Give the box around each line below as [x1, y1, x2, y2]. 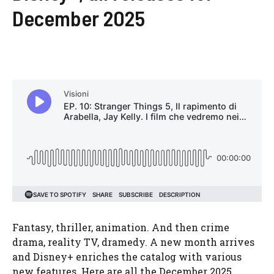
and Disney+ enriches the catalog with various [12, 250, 242, 264]
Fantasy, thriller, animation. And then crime [12, 221, 229, 234]
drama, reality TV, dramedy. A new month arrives [12, 235, 254, 249]
